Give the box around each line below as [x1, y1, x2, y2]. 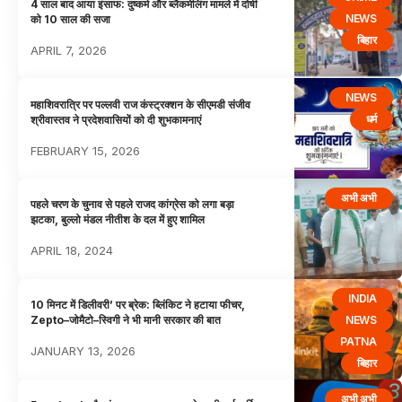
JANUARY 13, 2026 [31, 344, 136, 359]
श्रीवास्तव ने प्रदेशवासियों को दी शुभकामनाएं [31, 112, 202, 127]
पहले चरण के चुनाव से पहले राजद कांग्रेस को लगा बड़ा [31, 197, 235, 212]
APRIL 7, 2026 [31, 42, 108, 57]
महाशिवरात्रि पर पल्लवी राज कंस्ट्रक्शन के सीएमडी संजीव [31, 97, 251, 111]
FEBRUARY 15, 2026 [31, 143, 141, 158]
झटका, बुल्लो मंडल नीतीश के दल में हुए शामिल [31, 213, 205, 227]
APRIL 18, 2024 [31, 243, 114, 258]
